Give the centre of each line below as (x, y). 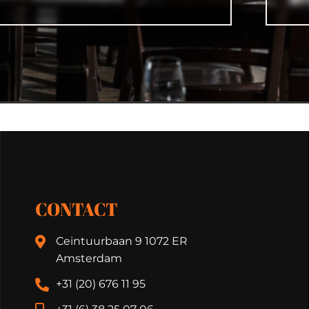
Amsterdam (89, 258)
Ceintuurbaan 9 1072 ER (121, 241)
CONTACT (76, 209)
